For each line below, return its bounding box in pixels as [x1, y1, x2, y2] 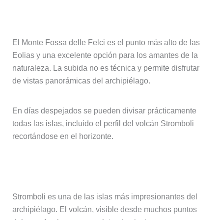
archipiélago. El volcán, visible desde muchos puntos [12, 205, 197, 214]
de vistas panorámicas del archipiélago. [12, 77, 150, 85]
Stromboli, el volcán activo [12, 160, 148, 173]
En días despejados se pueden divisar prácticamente [12, 107, 196, 115]
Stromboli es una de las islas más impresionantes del [12, 192, 197, 201]
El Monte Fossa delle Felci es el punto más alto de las [12, 38, 200, 47]
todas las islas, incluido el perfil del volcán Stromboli [12, 119, 194, 128]
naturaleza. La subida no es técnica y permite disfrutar [12, 64, 199, 73]
